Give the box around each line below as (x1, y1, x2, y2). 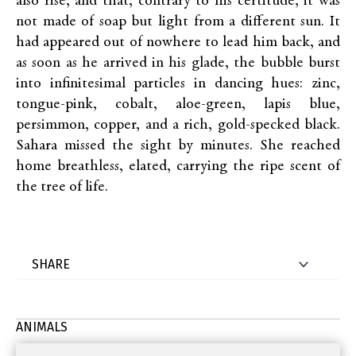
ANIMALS (16, 319, 68, 335)
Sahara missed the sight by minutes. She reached (16, 138, 340, 153)
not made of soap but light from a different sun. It (16, 14, 340, 29)
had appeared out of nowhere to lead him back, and (16, 35, 340, 50)
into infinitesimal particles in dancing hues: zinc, (16, 76, 340, 91)
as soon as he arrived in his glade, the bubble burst (16, 56, 340, 71)
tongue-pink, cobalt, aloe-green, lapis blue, (16, 97, 340, 112)
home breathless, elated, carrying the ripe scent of (16, 159, 340, 174)
